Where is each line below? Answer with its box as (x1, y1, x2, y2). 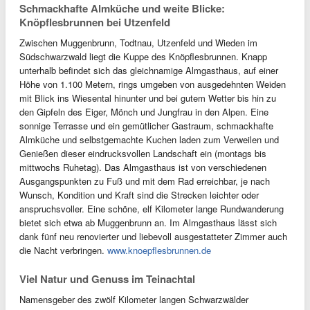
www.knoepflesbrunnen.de (107, 244, 211, 257)
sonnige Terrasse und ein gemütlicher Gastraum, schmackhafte (19, 119, 273, 132)
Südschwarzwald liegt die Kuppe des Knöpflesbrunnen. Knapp (19, 50, 267, 63)
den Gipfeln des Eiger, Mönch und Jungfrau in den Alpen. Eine (19, 105, 268, 118)
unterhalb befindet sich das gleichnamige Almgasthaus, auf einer (19, 64, 278, 77)
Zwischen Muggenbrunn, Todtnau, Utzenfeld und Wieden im (19, 36, 257, 49)
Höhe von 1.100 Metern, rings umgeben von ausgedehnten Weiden (19, 77, 286, 91)
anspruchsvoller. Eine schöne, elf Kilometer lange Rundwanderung (19, 202, 284, 215)
